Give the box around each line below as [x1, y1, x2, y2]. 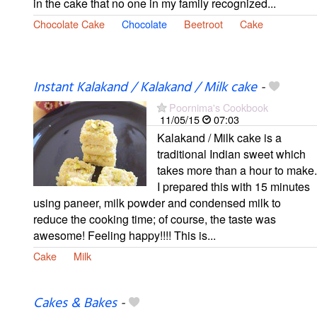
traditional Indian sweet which [157, 146, 306, 163]
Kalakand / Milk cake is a [157, 129, 282, 146]
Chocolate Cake [33, 16, 105, 31]
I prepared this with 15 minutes [157, 178, 310, 195]
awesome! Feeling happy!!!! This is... [33, 227, 216, 244]
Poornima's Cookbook [169, 100, 268, 115]
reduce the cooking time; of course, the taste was [33, 211, 276, 228]
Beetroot [184, 16, 223, 31]
